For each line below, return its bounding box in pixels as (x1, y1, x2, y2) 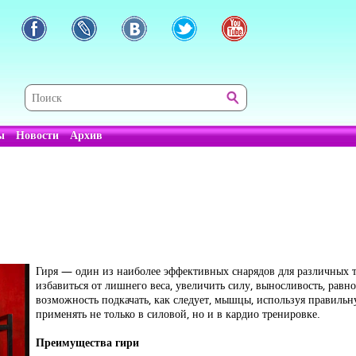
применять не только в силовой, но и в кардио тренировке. (35, 306, 320, 321)
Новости (16, 127, 60, 142)
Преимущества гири (35, 335, 139, 350)
